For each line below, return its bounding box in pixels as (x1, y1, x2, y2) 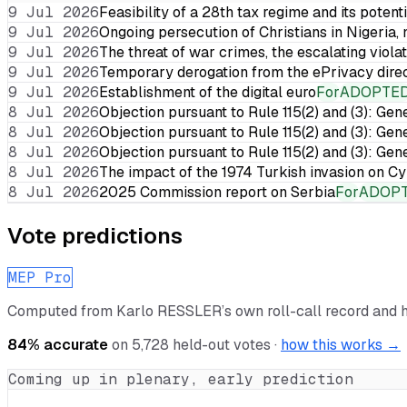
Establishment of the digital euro (99, 82, 316, 102)
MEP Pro (8, 267, 72, 287)
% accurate (27, 334, 108, 354)
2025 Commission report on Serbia (99, 182, 335, 202)
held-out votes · (169, 334, 277, 354)
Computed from (7, 301, 116, 321)
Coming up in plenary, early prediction (8, 369, 353, 389)
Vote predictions (7, 221, 183, 250)
